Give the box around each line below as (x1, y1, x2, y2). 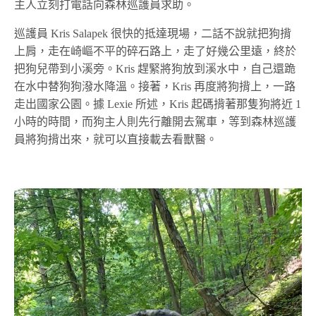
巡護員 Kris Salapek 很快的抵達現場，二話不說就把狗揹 (14, 27, 292, 39)
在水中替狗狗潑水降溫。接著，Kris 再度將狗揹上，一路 (14, 80, 296, 92)
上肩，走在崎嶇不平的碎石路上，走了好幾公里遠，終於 (14, 44, 296, 57)
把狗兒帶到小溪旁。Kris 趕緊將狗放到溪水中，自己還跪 (14, 62, 296, 75)
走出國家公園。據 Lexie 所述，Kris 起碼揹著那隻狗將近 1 (14, 97, 302, 110)
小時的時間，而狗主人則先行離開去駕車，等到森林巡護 (14, 115, 296, 128)
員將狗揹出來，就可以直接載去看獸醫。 (14, 133, 217, 145)
